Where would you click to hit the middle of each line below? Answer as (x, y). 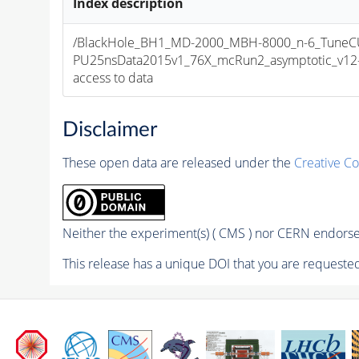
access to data (113, 77)
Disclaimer (109, 130)
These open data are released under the (178, 163)
